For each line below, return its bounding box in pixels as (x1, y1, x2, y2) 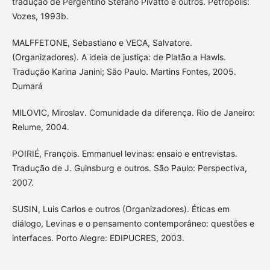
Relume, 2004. (11, 122, 69, 133)
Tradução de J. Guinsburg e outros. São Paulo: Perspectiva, (11, 163, 247, 174)
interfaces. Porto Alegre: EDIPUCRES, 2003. (11, 233, 184, 243)
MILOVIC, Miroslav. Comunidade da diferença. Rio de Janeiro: (11, 107, 255, 118)
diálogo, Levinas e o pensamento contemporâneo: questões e (11, 218, 254, 229)
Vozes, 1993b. (11, 11, 69, 22)
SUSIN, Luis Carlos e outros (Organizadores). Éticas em (11, 204, 230, 215)
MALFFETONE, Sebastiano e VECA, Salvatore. (11, 37, 192, 48)
